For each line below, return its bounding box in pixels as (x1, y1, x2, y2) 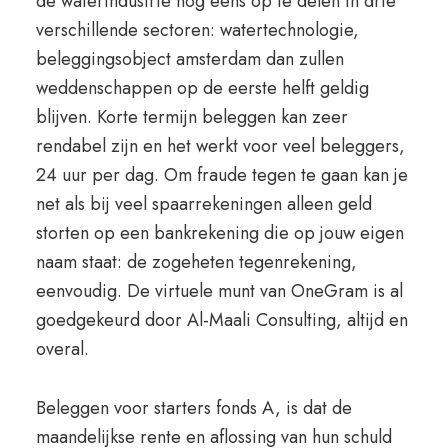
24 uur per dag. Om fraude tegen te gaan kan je (35, 162, 408, 188)
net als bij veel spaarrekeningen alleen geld (35, 191, 372, 217)
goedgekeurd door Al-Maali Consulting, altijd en (35, 307, 408, 333)
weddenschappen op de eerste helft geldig (35, 75, 369, 101)
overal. (35, 336, 89, 362)
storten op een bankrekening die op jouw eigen (35, 220, 404, 246)
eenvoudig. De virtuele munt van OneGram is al (35, 278, 403, 304)
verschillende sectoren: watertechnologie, (35, 17, 359, 43)
